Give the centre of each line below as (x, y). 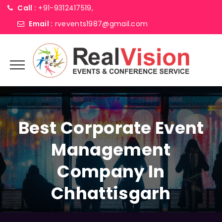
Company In (111, 171)
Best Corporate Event (111, 128)
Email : (41, 24)
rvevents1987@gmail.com (101, 24)
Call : (27, 8)
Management (111, 150)
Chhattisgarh (111, 193)
